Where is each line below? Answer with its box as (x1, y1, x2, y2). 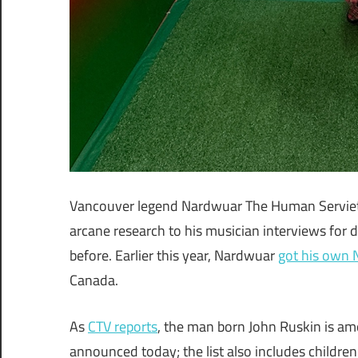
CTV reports (88, 315, 157, 337)
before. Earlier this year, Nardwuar (70, 244, 278, 266)
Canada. (70, 268, 118, 291)
